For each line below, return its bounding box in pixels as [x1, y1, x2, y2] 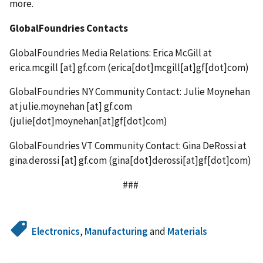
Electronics [32, 225, 80, 238]
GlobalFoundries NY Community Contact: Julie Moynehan [9, 85, 250, 99]
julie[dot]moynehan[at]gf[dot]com [14, 114, 164, 128]
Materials [167, 225, 208, 238]
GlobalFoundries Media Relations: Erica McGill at [9, 46, 212, 59]
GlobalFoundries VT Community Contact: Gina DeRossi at [9, 139, 247, 153]
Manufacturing [85, 225, 149, 238]
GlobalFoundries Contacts [9, 21, 128, 35]
